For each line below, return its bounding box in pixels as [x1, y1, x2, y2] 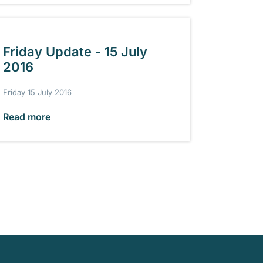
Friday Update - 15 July [2, 44, 147, 60]
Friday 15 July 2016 [2, 87, 72, 97]
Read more [2, 111, 50, 123]
